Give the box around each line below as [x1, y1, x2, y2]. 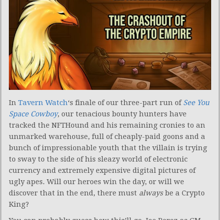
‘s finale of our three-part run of [68, 98, 183, 107]
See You [183, 98, 209, 107]
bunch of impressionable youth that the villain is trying [9, 143, 207, 152]
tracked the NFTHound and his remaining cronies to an [9, 120, 205, 130]
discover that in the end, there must [9, 188, 139, 197]
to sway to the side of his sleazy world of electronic [9, 154, 188, 164]
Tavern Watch [18, 98, 68, 107]
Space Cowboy [9, 109, 57, 118]
